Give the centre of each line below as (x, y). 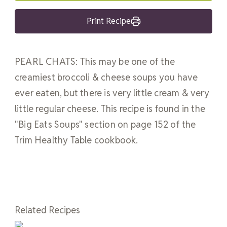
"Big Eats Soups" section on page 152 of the (105, 124)
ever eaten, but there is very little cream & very (112, 93)
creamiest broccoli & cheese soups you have (106, 77)
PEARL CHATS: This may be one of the (95, 62)
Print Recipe (108, 21)
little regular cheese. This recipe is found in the (110, 109)
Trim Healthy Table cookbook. (77, 140)
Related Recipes (47, 210)
